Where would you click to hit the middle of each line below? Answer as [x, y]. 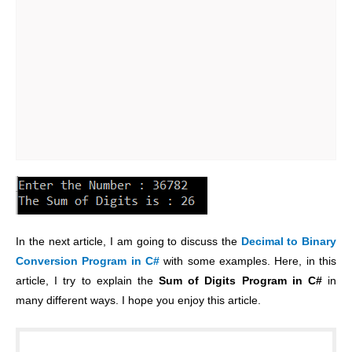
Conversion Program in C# [88, 262]
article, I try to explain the [87, 281]
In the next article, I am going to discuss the [128, 242]
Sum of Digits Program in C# [240, 281]
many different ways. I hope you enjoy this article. [138, 301]
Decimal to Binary [288, 242]
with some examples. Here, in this [248, 262]
